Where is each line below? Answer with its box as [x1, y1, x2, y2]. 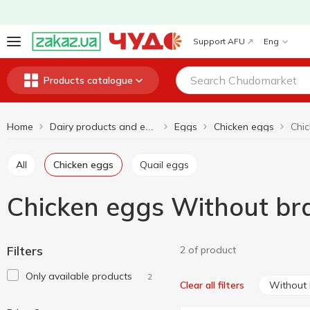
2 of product [180, 244, 236, 256]
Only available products [26, 270, 132, 282]
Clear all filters [180, 279, 244, 291]
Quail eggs [147, 158, 189, 171]
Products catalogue [43, 74, 133, 86]
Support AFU [193, 36, 245, 46]
